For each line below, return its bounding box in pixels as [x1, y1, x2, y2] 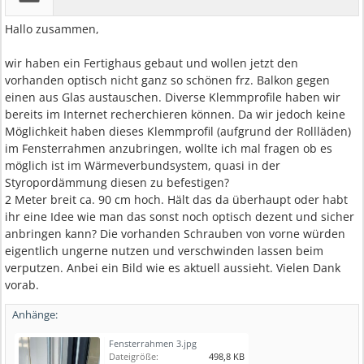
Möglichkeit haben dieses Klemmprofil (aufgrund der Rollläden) [5, 123, 351, 139]
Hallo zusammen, [5, 21, 99, 37]
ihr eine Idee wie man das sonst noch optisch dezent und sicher [5, 209, 354, 224]
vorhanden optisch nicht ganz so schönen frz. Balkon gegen [5, 72, 330, 88]
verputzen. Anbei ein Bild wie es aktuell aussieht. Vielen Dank [5, 260, 340, 275]
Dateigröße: [109, 350, 158, 362]
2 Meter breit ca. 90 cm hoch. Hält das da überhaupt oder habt [5, 192, 348, 207]
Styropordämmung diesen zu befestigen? [5, 175, 229, 190]
